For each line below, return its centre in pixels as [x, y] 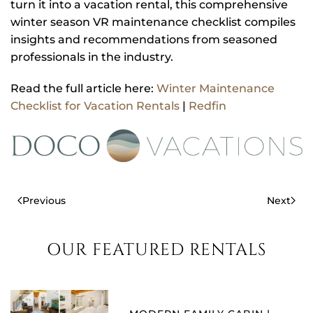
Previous [44, 201]
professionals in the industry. [92, 57]
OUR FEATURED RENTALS [156, 250]
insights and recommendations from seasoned [144, 39]
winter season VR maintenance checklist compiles [153, 22]
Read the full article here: [83, 88]
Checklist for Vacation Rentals [96, 105]
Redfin [208, 105]
